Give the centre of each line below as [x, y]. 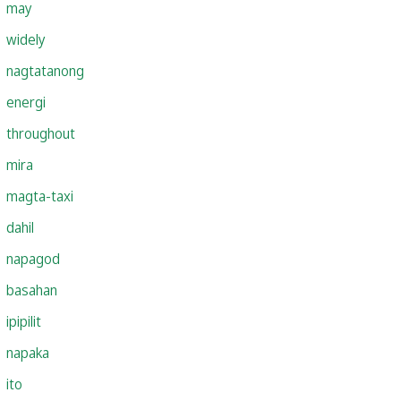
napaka [28, 352]
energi [26, 102]
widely [26, 39]
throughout [41, 133]
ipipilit [24, 321]
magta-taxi [40, 196]
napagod [33, 258]
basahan [32, 290]
